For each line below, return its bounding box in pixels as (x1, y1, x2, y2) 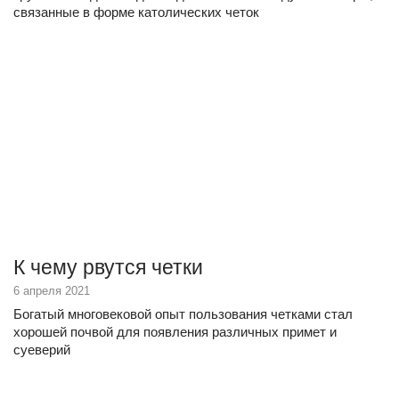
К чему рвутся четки (13, 256, 203, 279)
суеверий (13, 342, 70, 357)
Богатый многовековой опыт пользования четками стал (13, 306, 353, 322)
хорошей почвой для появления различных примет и (13, 324, 337, 339)
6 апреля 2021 (13, 284, 90, 297)
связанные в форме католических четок (13, 4, 259, 20)
